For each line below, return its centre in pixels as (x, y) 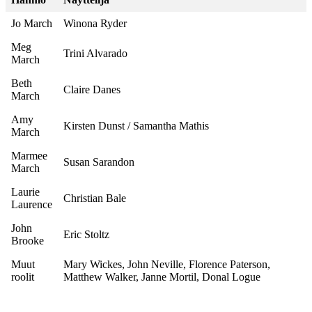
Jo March (32, 24)
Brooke (28, 241)
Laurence (32, 205)
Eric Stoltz (86, 235)
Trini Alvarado (95, 54)
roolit (23, 277)
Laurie (25, 192)
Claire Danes (92, 90)
